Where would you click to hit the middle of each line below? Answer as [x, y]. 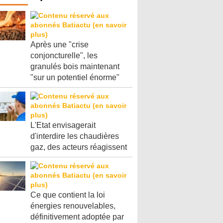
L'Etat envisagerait [63, 125]
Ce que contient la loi [68, 195]
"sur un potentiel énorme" [75, 77]
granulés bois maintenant [75, 66]
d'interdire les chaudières [75, 136]
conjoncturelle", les [64, 55]
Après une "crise [59, 44]
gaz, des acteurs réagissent [79, 147]
